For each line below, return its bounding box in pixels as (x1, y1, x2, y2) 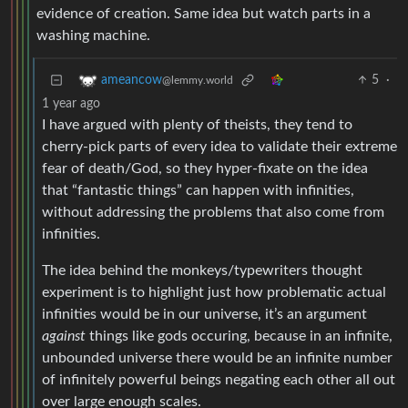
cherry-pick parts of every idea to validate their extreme (42, 139, 397, 155)
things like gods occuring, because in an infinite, (86, 329, 393, 344)
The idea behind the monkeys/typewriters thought (42, 263, 362, 279)
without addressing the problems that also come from (42, 205, 384, 220)
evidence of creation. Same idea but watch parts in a (36, 6, 371, 22)
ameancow (101, 74, 162, 87)
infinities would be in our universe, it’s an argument (42, 307, 367, 322)
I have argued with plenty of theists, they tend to (42, 117, 352, 133)
